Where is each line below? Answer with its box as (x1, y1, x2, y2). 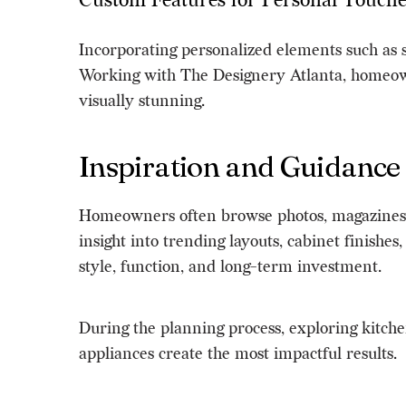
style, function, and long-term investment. (79, 256, 382, 276)
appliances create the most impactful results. (79, 343, 397, 363)
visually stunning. (79, 91, 205, 111)
